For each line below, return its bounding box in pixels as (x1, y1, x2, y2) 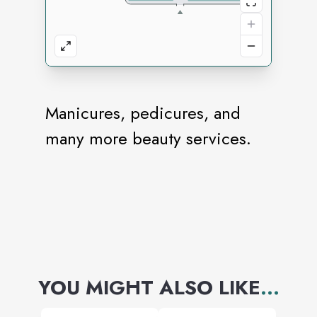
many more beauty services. (45, 126, 251, 151)
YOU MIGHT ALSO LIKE (38, 273, 260, 302)
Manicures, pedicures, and (45, 100, 241, 125)
